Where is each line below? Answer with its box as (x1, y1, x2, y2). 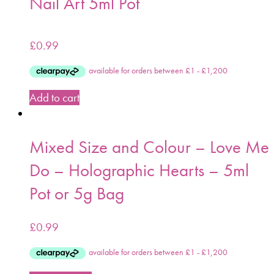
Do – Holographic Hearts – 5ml (29, 158, 249, 182)
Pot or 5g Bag (29, 181, 124, 205)
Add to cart (29, 89, 80, 105)
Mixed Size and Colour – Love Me (29, 135, 269, 158)
